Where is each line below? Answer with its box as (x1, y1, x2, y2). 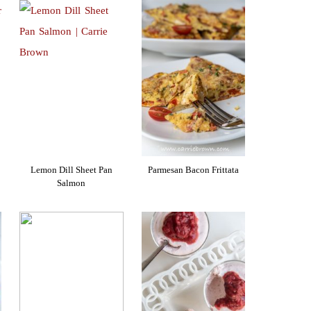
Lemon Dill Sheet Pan (30, 165, 112, 176)
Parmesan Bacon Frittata (148, 165, 239, 176)
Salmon (57, 178, 86, 189)
